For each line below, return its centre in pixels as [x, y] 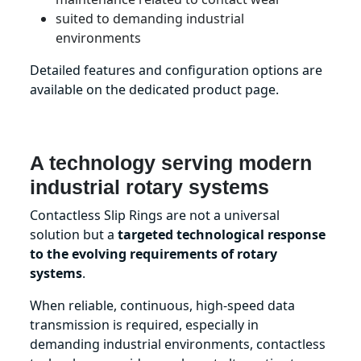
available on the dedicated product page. [155, 89]
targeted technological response [222, 234]
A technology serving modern [171, 162]
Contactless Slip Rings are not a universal [155, 215]
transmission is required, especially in [145, 324]
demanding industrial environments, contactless [178, 344]
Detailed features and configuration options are [176, 70]
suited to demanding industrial [150, 18]
